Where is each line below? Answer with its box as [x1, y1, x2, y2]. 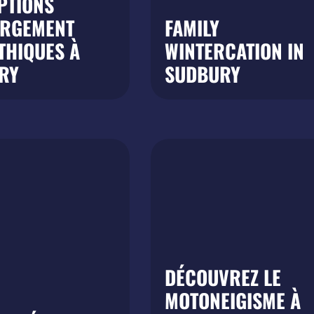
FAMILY [164, 13, 219, 42]
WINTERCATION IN [164, 36, 304, 65]
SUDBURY [164, 60, 240, 88]
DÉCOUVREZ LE [164, 263, 281, 292]
